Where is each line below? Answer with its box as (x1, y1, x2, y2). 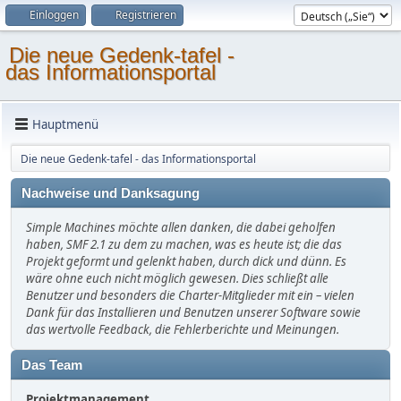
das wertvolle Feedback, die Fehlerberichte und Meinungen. (26, 321, 339, 337)
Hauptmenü (32, 115, 98, 132)
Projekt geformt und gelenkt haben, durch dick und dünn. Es (26, 253, 346, 269)
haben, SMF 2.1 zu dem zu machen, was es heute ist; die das (26, 236, 342, 252)
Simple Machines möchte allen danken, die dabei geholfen (26, 219, 336, 235)
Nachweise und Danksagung (21, 186, 200, 200)
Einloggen (30, 7, 79, 22)
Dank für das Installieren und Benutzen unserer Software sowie (26, 304, 361, 320)
